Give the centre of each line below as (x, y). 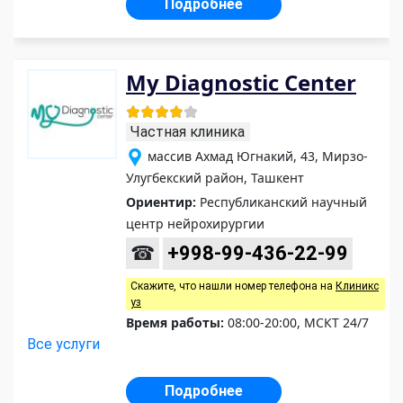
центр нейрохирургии (195, 224)
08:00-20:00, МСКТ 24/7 (296, 323)
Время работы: (175, 323)
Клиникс (357, 287)
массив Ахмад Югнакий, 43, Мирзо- (258, 157)
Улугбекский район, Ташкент (215, 178)
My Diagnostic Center (241, 83)
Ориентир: (161, 202)
